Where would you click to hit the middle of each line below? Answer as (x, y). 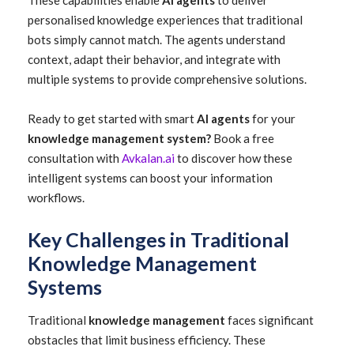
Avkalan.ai (148, 158)
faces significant (269, 320)
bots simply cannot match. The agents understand (156, 40)
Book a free (243, 138)
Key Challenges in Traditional (158, 239)
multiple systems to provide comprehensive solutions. (167, 79)
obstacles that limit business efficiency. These (147, 340)
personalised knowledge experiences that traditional (165, 20)
